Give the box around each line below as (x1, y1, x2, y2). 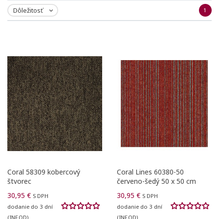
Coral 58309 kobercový (7, 167, 80, 177)
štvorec (7, 176, 31, 186)
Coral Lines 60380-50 (117, 167, 184, 177)
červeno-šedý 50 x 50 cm (117, 176, 196, 186)
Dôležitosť (13, 6, 43, 15)
